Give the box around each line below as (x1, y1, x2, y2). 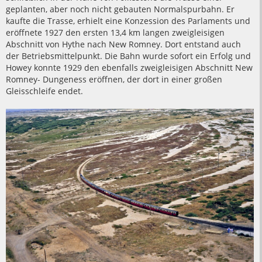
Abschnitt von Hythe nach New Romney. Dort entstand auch (6, 39, 241, 50)
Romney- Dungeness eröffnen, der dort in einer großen (6, 74, 222, 85)
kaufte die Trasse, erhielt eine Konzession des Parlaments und (6, 15, 250, 27)
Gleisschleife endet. (6, 85, 83, 97)
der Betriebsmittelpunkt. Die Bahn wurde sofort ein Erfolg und (6, 50, 251, 62)
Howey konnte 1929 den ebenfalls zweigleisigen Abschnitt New (6, 62, 253, 74)
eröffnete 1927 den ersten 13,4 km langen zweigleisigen (6, 27, 225, 39)
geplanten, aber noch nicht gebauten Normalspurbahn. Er (6, 4, 235, 15)
